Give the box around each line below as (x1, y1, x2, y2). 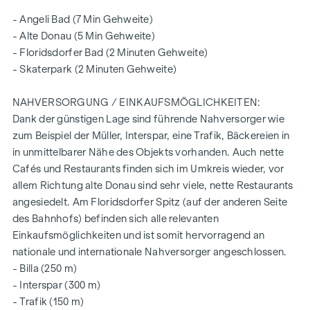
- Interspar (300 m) (12, 279, 101, 291)
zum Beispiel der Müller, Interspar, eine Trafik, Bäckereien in (12, 129, 290, 141)
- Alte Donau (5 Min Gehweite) (12, 30, 156, 42)
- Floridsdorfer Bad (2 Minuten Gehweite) (12, 46, 208, 58)
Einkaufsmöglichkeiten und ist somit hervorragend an (12, 229, 265, 241)
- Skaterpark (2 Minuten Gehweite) (12, 63, 177, 75)
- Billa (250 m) (12, 262, 77, 274)
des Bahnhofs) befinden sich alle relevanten (12, 212, 219, 224)
